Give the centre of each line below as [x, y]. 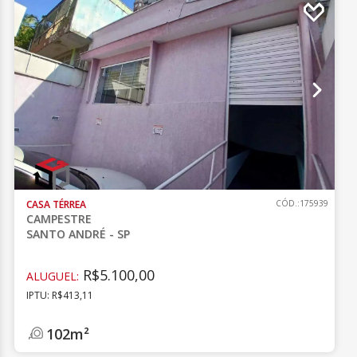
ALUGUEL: [53, 276]
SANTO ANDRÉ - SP [78, 234]
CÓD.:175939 [302, 203]
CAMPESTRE [59, 219]
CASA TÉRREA [57, 204]
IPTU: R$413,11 [60, 295]
